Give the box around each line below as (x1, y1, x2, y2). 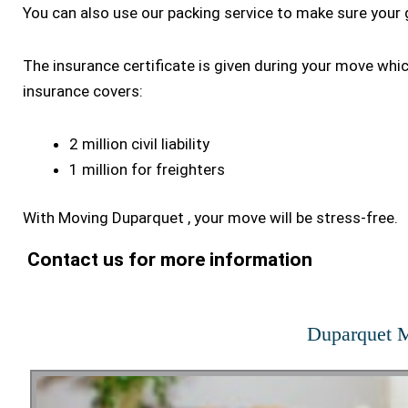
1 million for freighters (69, 159, 225, 178)
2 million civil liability (69, 134, 209, 153)
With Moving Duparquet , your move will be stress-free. (23, 209, 398, 228)
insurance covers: (23, 81, 143, 100)
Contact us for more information (23, 249, 312, 271)
